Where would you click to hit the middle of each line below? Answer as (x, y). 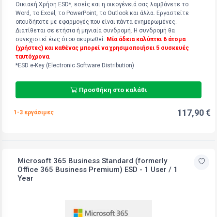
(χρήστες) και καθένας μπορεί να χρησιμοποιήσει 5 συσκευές (102, 48)
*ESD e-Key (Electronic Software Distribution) (75, 66)
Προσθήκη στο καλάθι (113, 90)
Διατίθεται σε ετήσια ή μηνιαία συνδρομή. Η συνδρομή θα (95, 31)
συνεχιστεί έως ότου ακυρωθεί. (61, 39)
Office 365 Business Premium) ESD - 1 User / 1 (98, 169)
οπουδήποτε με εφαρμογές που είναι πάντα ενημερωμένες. (96, 22)
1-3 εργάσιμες (34, 112)
